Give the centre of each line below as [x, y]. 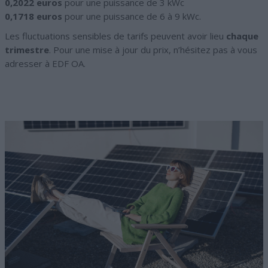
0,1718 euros [33, 16]
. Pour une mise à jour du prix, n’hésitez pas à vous [153, 49]
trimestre [27, 49]
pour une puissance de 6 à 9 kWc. [132, 16]
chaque [242, 36]
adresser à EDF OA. [45, 63]
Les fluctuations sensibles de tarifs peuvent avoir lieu [115, 36]
